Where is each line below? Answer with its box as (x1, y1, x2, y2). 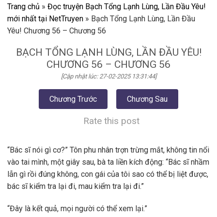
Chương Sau (127, 94, 168, 104)
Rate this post (83, 115, 139, 127)
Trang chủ (7, 1, 40, 11)
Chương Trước (49, 94, 97, 104)
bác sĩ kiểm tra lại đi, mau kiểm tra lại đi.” (7, 182, 144, 191)
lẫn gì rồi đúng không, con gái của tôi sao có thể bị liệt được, (7, 170, 208, 179)
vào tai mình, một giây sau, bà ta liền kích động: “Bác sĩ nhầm (7, 157, 209, 167)
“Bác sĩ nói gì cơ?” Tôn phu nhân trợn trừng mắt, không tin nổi (7, 145, 209, 155)
